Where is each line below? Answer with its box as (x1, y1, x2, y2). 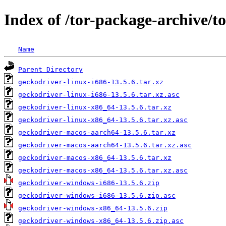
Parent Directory (18, 65, 83, 73)
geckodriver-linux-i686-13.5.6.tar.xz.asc (18, 90, 180, 98)
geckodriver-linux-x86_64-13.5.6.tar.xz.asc (18, 116, 188, 124)
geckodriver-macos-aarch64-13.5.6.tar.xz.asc (18, 141, 192, 149)
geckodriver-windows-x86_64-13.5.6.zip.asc (18, 216, 184, 224)
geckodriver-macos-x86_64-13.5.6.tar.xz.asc (18, 166, 188, 174)
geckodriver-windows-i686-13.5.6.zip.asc (18, 191, 176, 199)
